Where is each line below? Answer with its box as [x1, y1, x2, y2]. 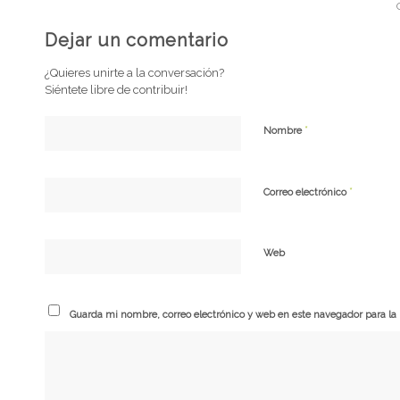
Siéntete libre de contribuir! [45, 83, 187, 97]
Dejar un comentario [45, 29, 229, 52]
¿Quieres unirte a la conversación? [45, 66, 224, 80]
